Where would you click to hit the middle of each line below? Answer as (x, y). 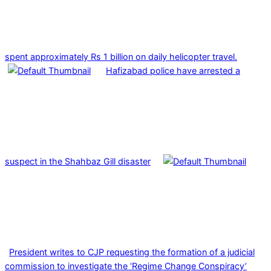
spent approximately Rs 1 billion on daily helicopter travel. (121, 56)
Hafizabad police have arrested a (173, 70)
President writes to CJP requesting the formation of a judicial (132, 252)
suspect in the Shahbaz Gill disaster (78, 161)
